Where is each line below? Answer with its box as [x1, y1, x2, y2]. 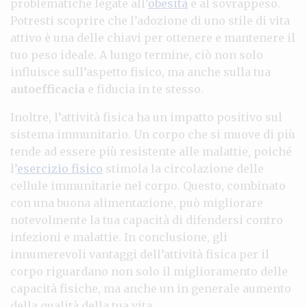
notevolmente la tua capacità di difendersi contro [10, 212, 283, 227]
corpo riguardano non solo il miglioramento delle [10, 264, 288, 278]
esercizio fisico [17, 161, 103, 175]
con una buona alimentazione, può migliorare [10, 195, 263, 210]
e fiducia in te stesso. [85, 82, 204, 96]
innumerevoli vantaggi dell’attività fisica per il [10, 247, 269, 261]
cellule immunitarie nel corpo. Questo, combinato [10, 178, 286, 193]
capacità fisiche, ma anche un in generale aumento [10, 281, 291, 295]
